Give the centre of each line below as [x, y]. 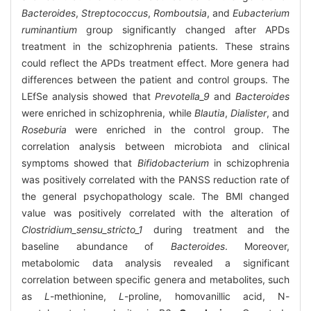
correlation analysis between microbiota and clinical [155, 146]
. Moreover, [257, 246]
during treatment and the [216, 230]
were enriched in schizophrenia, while [108, 113]
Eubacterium [261, 13]
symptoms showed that [79, 163]
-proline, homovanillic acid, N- [207, 296]
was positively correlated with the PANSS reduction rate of [155, 180]
